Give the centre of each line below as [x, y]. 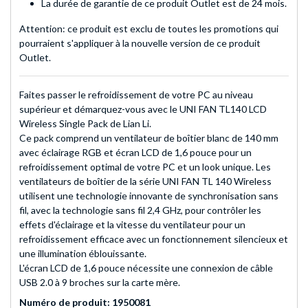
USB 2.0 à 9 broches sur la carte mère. [100, 283]
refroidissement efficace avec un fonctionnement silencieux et [154, 239]
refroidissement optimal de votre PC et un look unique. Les [145, 167]
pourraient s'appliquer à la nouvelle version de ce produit [140, 43]
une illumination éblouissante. [83, 254]
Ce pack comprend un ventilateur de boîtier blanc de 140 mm [149, 138]
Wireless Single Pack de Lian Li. [85, 124]
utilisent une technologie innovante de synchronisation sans [149, 196]
